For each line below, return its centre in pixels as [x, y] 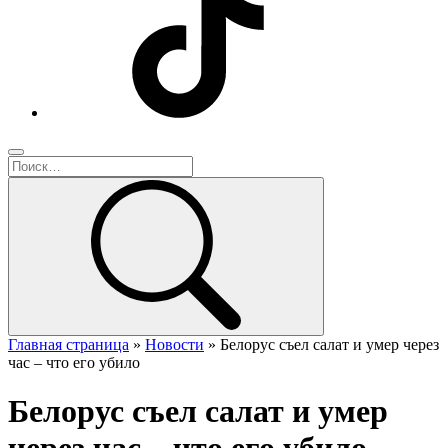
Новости [174, 344]
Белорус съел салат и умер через [329, 344]
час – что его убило [74, 362]
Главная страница [68, 344]
